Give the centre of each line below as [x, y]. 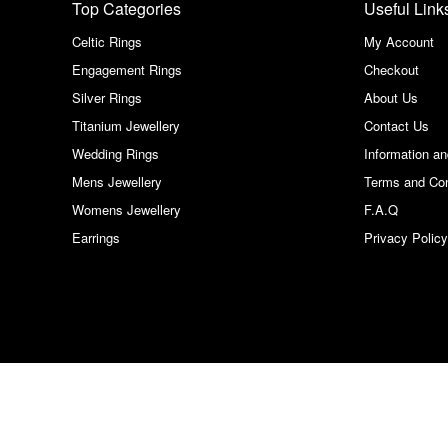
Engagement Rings [127, 70]
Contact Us [396, 126]
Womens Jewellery [126, 210]
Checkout [391, 70]
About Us [391, 98]
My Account [399, 42]
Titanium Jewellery [126, 126]
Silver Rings [107, 98]
